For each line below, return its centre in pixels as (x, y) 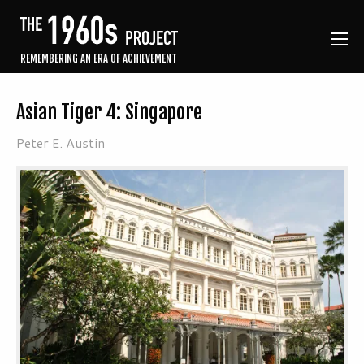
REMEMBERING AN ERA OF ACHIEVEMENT (99, 59)
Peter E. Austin (61, 143)
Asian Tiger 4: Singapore (109, 113)
